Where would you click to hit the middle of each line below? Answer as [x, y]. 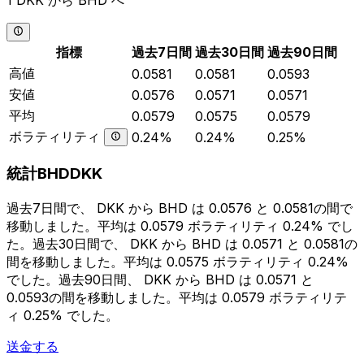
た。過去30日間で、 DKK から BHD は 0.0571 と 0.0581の [182, 244]
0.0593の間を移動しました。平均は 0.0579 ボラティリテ [177, 298]
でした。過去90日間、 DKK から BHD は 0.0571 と [160, 280]
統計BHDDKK [54, 174]
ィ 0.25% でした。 [63, 316]
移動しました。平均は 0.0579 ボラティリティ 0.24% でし [180, 226]
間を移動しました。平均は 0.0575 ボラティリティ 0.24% [178, 262]
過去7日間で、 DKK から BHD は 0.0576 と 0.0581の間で [180, 208]
